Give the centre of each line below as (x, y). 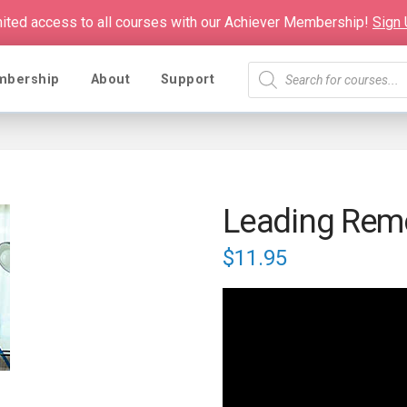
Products (276, 73)
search (268, 97)
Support (188, 79)
